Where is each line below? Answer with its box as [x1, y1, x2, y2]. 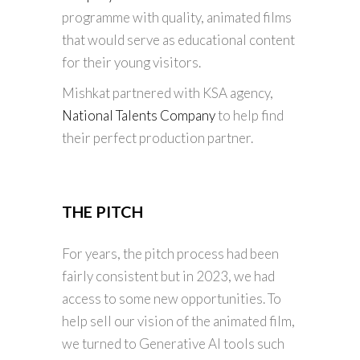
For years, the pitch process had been [62, 244, 279, 262]
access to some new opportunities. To [62, 289, 281, 307]
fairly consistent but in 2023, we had [62, 267, 275, 284]
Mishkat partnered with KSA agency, [62, 84, 273, 101]
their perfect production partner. [62, 129, 253, 146]
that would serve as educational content [62, 31, 295, 48]
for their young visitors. [62, 53, 201, 71]
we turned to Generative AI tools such [62, 334, 284, 352]
